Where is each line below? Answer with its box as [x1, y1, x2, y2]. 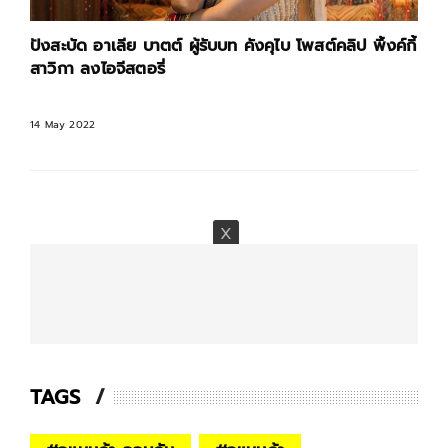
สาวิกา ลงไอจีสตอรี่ [30, 57, 165, 82]
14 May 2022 [30, 117, 96, 133]
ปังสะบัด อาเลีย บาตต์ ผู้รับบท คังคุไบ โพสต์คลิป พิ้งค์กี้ [30, 34, 417, 59]
